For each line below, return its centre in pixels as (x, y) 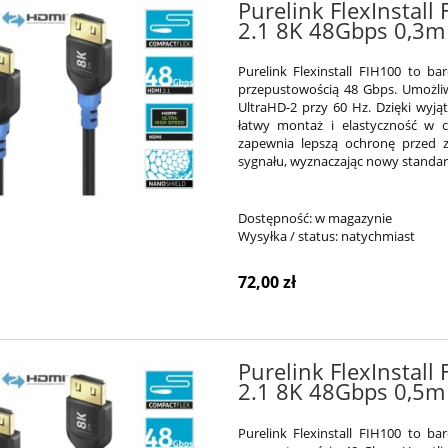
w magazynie (353, 218)
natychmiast (377, 236)
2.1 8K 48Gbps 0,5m (341, 392)
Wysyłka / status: (287, 236)
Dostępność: (274, 218)
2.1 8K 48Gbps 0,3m (341, 30)
